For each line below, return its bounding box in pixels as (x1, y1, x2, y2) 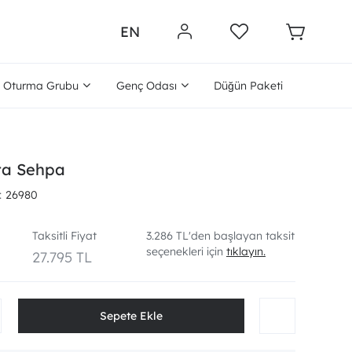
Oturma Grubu (3, 79, 79, 93)
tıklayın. (225, 244, 266, 258)
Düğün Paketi (213, 79, 283, 93)
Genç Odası (115, 79, 177, 93)
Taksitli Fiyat (32, 229, 97, 243)
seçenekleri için (145, 244, 226, 258)
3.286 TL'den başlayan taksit (145, 229, 295, 243)
